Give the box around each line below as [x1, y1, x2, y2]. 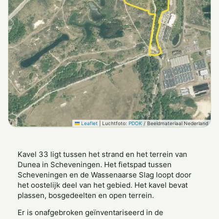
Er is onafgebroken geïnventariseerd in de [18, 208, 163, 217]
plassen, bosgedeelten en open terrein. [18, 191, 154, 200]
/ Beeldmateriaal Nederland [142, 120, 208, 126]
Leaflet [80, 120, 98, 126]
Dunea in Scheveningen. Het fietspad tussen [18, 160, 172, 169]
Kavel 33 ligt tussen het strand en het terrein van [18, 150, 187, 159]
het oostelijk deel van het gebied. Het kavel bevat [18, 180, 188, 190]
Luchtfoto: [101, 120, 129, 126]
